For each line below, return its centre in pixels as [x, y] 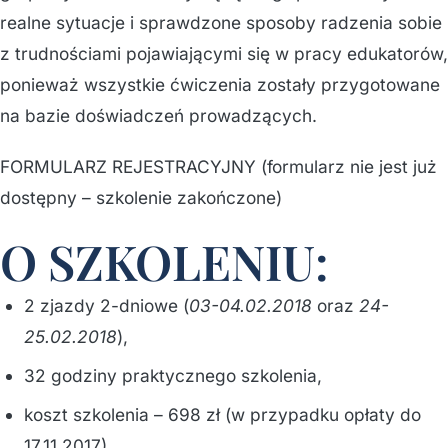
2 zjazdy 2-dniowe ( [106, 305]
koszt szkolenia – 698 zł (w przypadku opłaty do [222, 414]
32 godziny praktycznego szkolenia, [173, 375]
